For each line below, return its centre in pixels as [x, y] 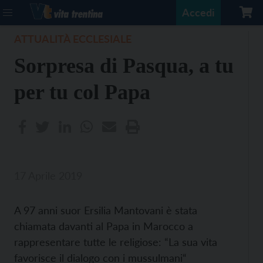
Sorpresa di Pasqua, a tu [124, 66]
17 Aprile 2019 [48, 176]
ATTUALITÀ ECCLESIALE [73, 39]
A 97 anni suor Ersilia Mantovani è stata [106, 210]
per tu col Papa [82, 92]
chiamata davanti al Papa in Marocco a [104, 226]
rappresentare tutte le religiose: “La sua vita [116, 242]
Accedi [198, 12]
